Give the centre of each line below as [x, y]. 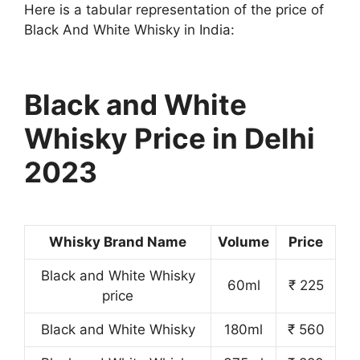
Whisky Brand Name [118, 242]
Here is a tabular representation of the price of [174, 10]
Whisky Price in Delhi [170, 138]
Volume [243, 242]
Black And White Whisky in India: [129, 30]
